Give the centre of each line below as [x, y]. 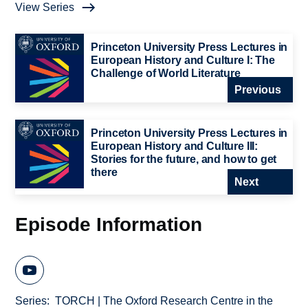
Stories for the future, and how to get [184, 159]
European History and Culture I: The [183, 60]
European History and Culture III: [175, 146]
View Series [45, 8]
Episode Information [109, 224]
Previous [257, 90]
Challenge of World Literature [166, 74]
